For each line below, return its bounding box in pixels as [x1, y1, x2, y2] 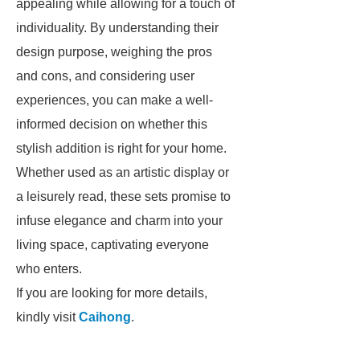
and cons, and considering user [16, 69, 194, 83]
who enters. [16, 262, 82, 276]
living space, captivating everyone [16, 238, 209, 252]
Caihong [79, 310, 131, 324]
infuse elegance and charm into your [16, 214, 223, 227]
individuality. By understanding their [16, 21, 219, 35]
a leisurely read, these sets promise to [16, 190, 231, 203]
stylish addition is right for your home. [16, 141, 227, 155]
